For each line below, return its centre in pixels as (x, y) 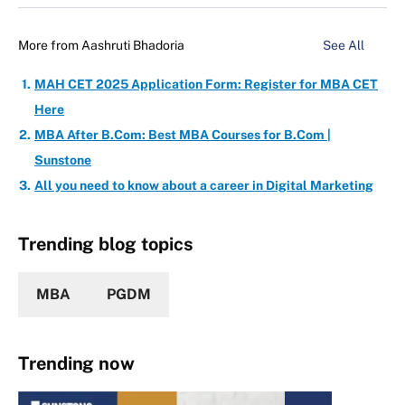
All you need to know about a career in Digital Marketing (204, 186)
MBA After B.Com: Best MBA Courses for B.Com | (183, 135)
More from (50, 46)
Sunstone (63, 160)
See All (345, 46)
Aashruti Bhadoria (133, 46)
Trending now (76, 364)
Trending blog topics (106, 245)
